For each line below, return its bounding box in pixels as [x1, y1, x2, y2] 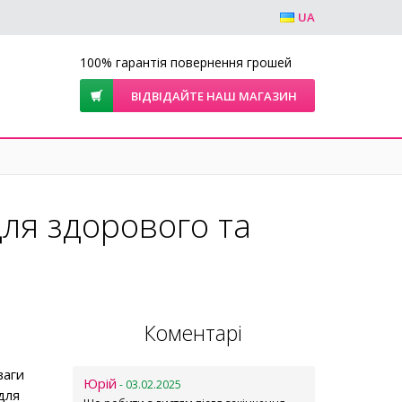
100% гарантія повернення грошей [80, 54, 292, 71]
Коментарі [144, 319, 242, 347]
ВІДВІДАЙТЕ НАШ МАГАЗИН [131, 88, 297, 104]
